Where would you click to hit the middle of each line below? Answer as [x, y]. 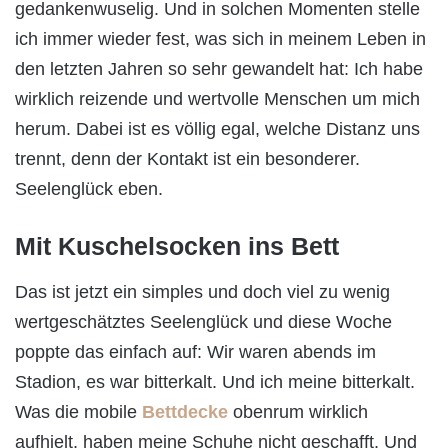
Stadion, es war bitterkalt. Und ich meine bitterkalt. [215, 381]
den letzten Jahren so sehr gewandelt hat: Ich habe [219, 69]
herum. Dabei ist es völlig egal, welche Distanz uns [217, 129]
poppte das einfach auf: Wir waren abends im [195, 351]
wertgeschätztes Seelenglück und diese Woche [203, 321]
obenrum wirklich [298, 411]
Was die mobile [78, 411]
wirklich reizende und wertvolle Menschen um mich [217, 99]
